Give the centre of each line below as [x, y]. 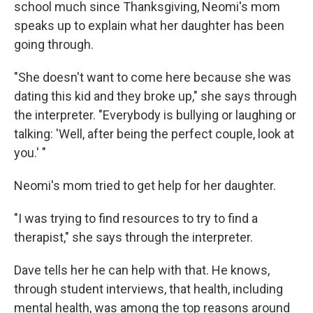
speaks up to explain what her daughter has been [149, 26]
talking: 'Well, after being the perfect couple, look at [154, 134]
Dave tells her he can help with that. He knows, [142, 270]
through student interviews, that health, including [148, 289]
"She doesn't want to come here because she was [153, 77]
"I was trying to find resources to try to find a [136, 218]
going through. [54, 44]
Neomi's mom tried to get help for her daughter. [145, 185]
